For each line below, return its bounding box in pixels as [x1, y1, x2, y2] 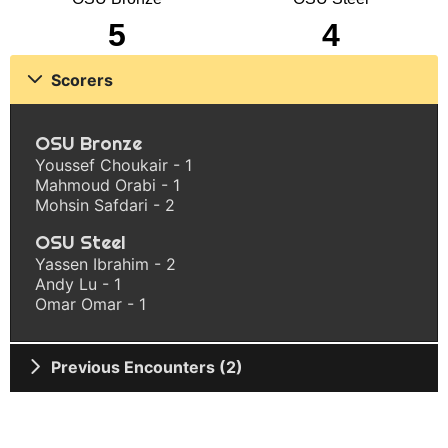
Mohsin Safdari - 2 [35, 194, 175, 215]
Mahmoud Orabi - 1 [35, 174, 180, 195]
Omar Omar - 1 [35, 293, 146, 314]
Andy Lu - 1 [35, 273, 121, 294]
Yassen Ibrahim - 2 [35, 253, 176, 274]
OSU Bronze [35, 131, 142, 155]
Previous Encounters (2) [51, 357, 243, 378]
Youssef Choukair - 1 [35, 154, 192, 175]
